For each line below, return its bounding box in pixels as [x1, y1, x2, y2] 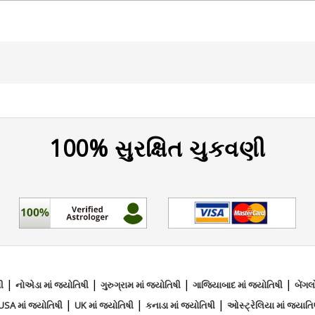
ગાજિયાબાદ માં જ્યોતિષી [192, 278, 283, 292]
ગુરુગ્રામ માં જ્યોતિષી [100, 278, 181, 292]
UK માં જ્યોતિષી [74, 299, 134, 312]
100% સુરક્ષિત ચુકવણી [49, 132, 266, 163]
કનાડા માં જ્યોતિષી [145, 299, 215, 312]
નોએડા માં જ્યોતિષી [15, 278, 89, 292]
